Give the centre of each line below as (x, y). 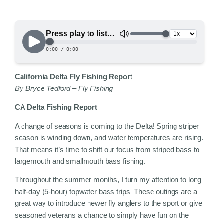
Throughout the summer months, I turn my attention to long (108, 180)
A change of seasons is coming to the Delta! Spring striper (107, 126)
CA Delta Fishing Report (56, 107)
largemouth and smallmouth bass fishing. (80, 161)
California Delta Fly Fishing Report (74, 77)
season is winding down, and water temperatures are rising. (109, 137)
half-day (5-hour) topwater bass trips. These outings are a (106, 192)
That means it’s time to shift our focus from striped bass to (107, 149)
